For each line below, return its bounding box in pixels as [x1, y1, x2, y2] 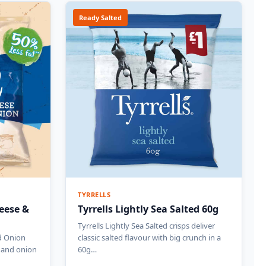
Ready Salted [79, 12, 122, 22]
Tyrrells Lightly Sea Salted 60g [78, 202, 218, 216]
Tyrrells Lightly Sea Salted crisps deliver [78, 220, 215, 231]
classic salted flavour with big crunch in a [78, 232, 221, 243]
